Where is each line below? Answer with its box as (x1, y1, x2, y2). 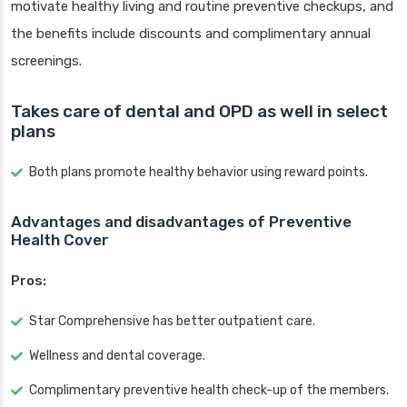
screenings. (11, 53, 82, 70)
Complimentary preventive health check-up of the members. (29, 382, 389, 399)
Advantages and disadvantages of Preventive (11, 213, 352, 232)
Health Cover (11, 231, 109, 250)
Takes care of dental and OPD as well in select (11, 101, 388, 123)
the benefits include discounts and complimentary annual (11, 25, 371, 43)
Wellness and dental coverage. (29, 348, 205, 364)
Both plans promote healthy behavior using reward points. (29, 164, 368, 181)
